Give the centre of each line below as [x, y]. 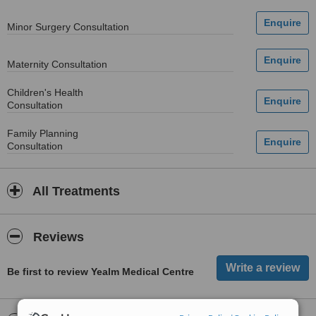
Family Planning [43, 133]
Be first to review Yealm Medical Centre [101, 272]
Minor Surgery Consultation [68, 27]
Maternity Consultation [57, 64]
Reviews [57, 237]
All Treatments [75, 191]
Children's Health [45, 92]
